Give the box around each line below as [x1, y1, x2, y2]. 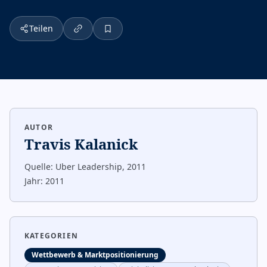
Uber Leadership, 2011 [55, 161, 146, 172]
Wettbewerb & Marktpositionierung [32, 250, 159, 260]
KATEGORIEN [24, 231, 78, 241]
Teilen [29, 23, 53, 34]
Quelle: [24, 161, 53, 172]
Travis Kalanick [24, 134, 138, 154]
